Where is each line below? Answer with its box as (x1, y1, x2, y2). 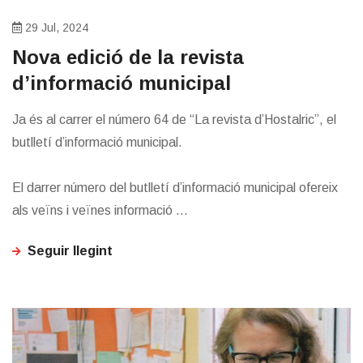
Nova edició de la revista (12, 46, 244, 69)
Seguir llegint (28, 244, 113, 258)
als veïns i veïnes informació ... (12, 203, 188, 218)
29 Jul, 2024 (22, 21, 88, 35)
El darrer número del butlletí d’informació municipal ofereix (12, 181, 338, 195)
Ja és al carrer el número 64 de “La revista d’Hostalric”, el (12, 113, 336, 127)
